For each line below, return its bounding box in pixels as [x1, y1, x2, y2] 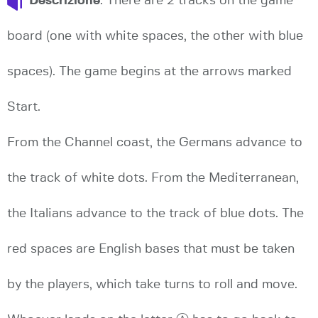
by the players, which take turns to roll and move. [7, 278, 297, 291]
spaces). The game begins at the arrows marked [7, 65, 292, 78]
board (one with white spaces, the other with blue [7, 29, 303, 43]
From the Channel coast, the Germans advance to [7, 136, 302, 149]
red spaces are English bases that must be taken [7, 242, 295, 256]
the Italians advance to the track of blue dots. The [7, 207, 304, 220]
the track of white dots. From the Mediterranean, [7, 171, 299, 185]
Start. [7, 100, 40, 114]
